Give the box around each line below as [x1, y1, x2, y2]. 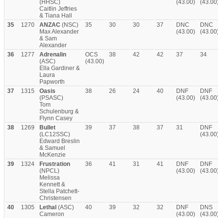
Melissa [39, 174, 60, 181]
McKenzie [39, 151, 66, 158]
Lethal [39, 204, 56, 211]
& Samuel [39, 145, 65, 151]
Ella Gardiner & [39, 65, 80, 72]
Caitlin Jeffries [39, 5, 77, 12]
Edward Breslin [39, 138, 80, 145]
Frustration [39, 161, 70, 167]
